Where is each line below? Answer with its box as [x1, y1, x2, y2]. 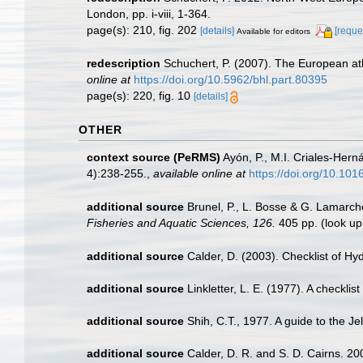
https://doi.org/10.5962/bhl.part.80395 [134, 72, 327, 86]
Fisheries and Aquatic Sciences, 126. [87, 216, 275, 229]
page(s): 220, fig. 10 [87, 88, 194, 102]
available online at [153, 166, 246, 180]
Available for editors [237, 27, 310, 36]
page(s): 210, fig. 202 [87, 23, 200, 36]
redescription [87, 56, 160, 70]
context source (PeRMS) [87, 150, 220, 164]
